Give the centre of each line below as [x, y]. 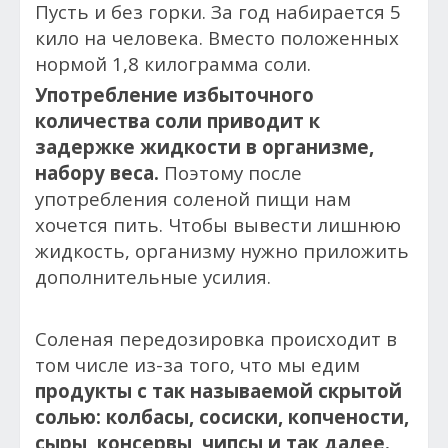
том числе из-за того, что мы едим [197, 364]
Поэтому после [230, 172]
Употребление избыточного [174, 94]
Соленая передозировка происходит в [216, 338]
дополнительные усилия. [153, 276]
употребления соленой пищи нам [193, 198]
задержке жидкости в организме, [204, 146]
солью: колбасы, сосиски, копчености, [222, 416]
